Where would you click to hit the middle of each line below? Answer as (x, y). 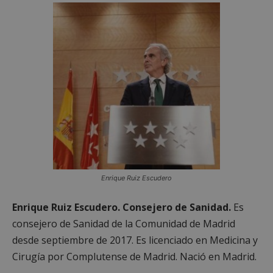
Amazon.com (189, 100)
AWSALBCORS (81, 100)
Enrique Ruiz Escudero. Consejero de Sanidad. (122, 207)
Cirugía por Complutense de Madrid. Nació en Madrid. (134, 257)
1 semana (253, 100)
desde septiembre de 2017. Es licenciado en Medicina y (135, 240)
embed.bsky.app (193, 118)
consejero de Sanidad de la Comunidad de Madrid (124, 224)
